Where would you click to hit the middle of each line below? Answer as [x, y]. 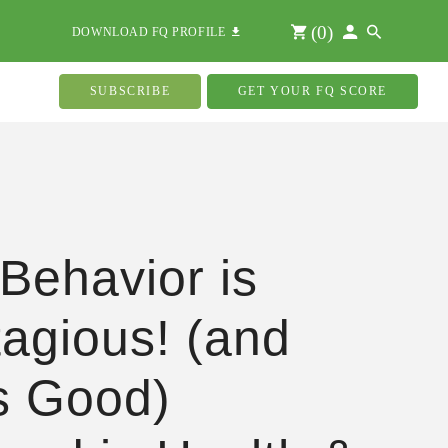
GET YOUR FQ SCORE [312, 91]
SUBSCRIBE [130, 91]
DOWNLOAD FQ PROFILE [152, 32]
